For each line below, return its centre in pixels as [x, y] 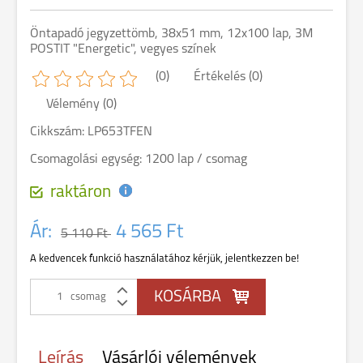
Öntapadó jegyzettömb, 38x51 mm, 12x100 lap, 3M [171, 34]
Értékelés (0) [228, 77]
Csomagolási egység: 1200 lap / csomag [139, 160]
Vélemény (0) [81, 105]
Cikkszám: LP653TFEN [91, 132]
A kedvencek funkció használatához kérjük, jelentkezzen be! [164, 259]
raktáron [81, 192]
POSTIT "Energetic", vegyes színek [123, 49]
